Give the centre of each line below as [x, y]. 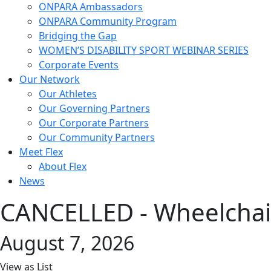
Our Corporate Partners [94, 122]
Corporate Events [79, 64]
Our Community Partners [97, 137]
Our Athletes [68, 93]
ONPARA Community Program [108, 21]
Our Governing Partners [94, 108]
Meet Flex [41, 152]
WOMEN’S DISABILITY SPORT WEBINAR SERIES [144, 50]
